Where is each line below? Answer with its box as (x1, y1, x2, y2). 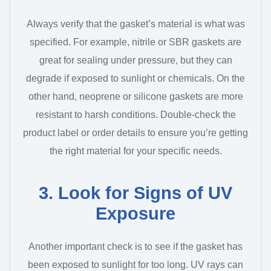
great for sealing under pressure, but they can (39, 54, 232, 65)
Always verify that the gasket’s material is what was (26, 18, 245, 29)
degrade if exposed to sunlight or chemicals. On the (26, 73, 245, 83)
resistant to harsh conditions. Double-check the (35, 109, 236, 120)
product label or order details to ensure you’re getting (23, 127, 248, 138)
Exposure (96, 204, 175, 224)
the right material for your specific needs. (49, 145, 222, 156)
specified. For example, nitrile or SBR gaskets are (30, 36, 241, 47)
